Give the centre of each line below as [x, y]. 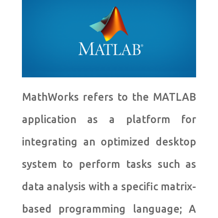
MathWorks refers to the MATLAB [109, 97]
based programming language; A [109, 209]
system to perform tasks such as [109, 164]
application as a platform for [109, 119]
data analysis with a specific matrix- [109, 187]
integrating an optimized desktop [109, 142]
